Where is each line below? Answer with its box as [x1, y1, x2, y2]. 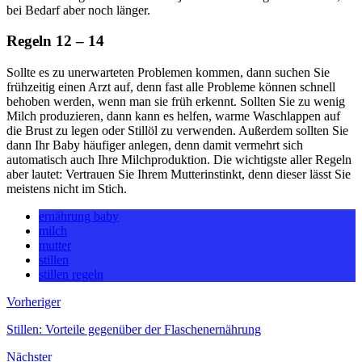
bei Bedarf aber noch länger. [6, 2, 150, 17]
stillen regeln [39, 267, 103, 282]
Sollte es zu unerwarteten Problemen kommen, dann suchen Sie [6, 65, 330, 80]
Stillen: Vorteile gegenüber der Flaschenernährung [6, 322, 261, 337]
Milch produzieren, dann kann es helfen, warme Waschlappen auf [6, 109, 340, 124]
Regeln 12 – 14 [6, 32, 104, 50]
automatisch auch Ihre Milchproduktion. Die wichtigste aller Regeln [6, 153, 351, 167]
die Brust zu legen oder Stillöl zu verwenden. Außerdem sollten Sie [6, 124, 348, 138]
